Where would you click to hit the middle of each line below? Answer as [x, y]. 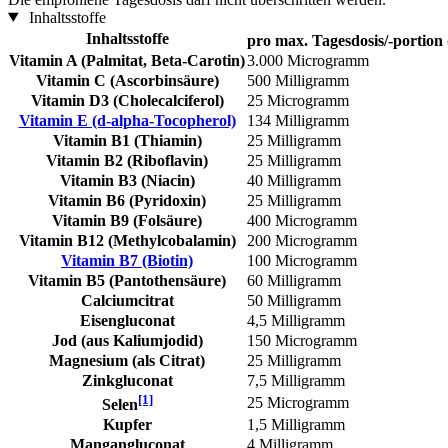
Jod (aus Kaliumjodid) [127, 340]
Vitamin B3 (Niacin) [127, 180]
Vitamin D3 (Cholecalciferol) [127, 100]
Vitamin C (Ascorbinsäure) [127, 80]
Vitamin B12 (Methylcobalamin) [127, 240]
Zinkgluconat [127, 380]
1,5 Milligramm [296, 424]
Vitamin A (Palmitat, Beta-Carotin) [127, 60]
